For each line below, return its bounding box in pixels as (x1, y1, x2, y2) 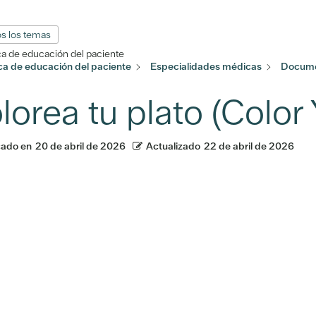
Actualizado (146, 139, 201, 152)
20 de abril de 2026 (35, 139, 126, 152)
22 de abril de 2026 (204, 139, 295, 152)
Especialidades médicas (150, 60, 262, 73)
